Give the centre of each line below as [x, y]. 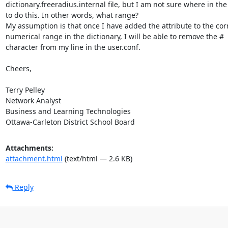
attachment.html [34, 158]
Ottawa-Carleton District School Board [70, 122]
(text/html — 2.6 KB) [97, 158]
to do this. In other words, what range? [72, 15]
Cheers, [18, 68]
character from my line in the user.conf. [73, 47]
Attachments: [29, 148]
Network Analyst [33, 100]
